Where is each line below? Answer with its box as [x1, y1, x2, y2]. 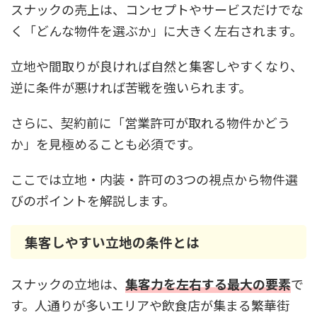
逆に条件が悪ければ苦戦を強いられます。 [11, 78, 251, 96]
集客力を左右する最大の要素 [125, 275, 291, 293]
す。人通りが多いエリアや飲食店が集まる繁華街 [11, 296, 289, 314]
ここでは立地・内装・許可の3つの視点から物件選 [11, 170, 298, 188]
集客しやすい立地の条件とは [25, 232, 200, 251]
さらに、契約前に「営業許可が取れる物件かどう [11, 113, 290, 132]
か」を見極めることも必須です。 [11, 134, 200, 153]
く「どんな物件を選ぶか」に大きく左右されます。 [11, 21, 302, 40]
